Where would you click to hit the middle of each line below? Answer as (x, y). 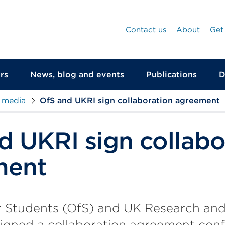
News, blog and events (77, 75)
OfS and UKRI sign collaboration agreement (130, 101)
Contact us (146, 30)
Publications (172, 75)
